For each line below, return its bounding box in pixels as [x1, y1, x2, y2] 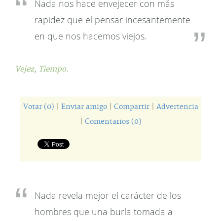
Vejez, [15, 65, 38, 74]
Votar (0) [23, 103, 54, 111]
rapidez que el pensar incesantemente [35, 14, 190, 26]
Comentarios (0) [84, 117, 142, 126]
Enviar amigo [61, 103, 107, 111]
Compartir [113, 103, 149, 111]
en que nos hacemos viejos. [35, 30, 147, 42]
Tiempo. [38, 65, 69, 74]
